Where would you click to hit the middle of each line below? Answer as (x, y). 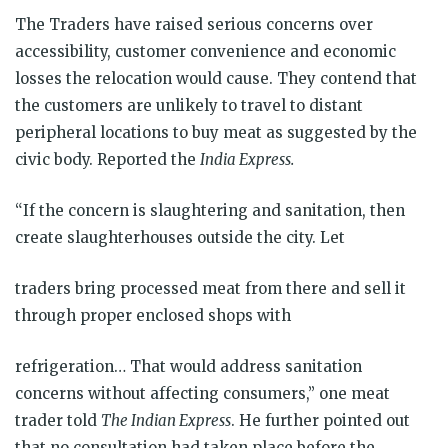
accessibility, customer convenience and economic (205, 51)
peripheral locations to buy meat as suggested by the (216, 132)
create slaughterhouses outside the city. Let (180, 237)
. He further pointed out (320, 420)
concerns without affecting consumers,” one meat (202, 393)
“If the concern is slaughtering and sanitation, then (210, 210)
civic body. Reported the (107, 159)
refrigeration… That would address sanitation (188, 366)
